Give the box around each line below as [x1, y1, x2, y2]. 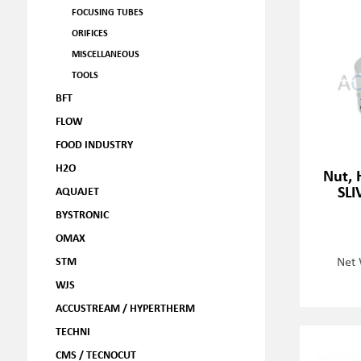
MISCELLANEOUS [71, 48, 139, 60]
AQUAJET [55, 183, 99, 198]
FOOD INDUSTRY [55, 136, 133, 151]
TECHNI [55, 323, 90, 338]
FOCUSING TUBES [71, 6, 143, 18]
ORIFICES [71, 27, 108, 39]
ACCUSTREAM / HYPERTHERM [55, 300, 195, 315]
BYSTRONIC [55, 206, 109, 222]
